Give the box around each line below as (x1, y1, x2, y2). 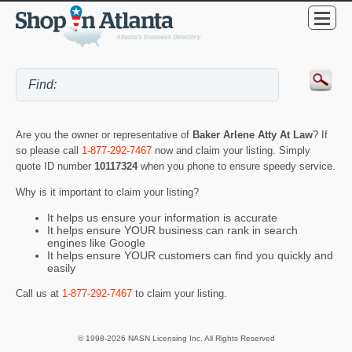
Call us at (16, 287, 62, 299)
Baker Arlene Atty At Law (192, 129, 313, 141)
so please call (16, 145, 82, 157)
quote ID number (16, 160, 94, 173)
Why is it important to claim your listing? (16, 185, 199, 198)
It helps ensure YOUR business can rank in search (47, 224, 298, 237)
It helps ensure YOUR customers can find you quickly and (47, 249, 333, 262)
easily (47, 262, 75, 275)
